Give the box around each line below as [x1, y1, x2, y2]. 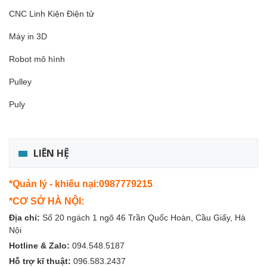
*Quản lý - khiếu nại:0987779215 [9, 178, 153, 189]
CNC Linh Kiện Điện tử [9, 8, 94, 18]
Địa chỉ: [9, 212, 42, 222]
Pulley [9, 76, 32, 86]
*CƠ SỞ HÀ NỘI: [9, 195, 84, 206]
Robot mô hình [9, 54, 65, 64]
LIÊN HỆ [33, 146, 69, 160]
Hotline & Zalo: [9, 240, 72, 250]
